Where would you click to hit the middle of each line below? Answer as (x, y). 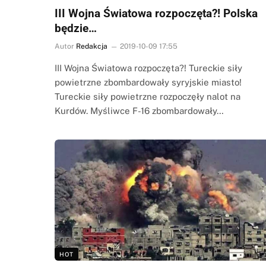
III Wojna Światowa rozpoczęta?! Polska (156, 13)
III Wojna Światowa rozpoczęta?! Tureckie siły (148, 68)
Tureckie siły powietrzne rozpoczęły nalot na (148, 96)
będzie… (76, 28)
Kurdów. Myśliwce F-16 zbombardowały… (139, 110)
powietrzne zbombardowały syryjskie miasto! (149, 82)
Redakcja (92, 46)
